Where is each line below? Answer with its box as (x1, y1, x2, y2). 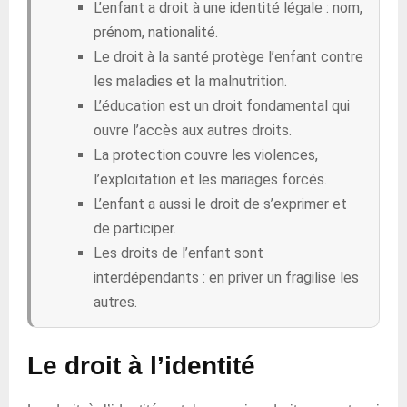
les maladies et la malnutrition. (94, 73, 287, 90)
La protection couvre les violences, (94, 146, 318, 164)
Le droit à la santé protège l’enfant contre (94, 48, 363, 65)
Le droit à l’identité (27, 352, 255, 380)
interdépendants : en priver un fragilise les (94, 269, 359, 286)
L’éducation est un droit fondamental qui (94, 97, 350, 114)
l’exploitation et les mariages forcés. (94, 171, 327, 188)
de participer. (94, 220, 176, 237)
